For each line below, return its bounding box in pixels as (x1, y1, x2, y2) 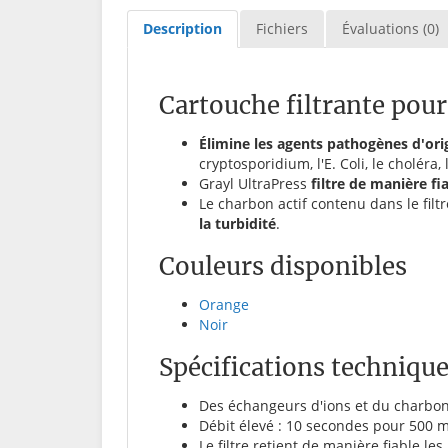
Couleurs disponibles (159, 251, 407, 283)
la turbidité (199, 214, 276, 234)
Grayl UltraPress (199, 174, 311, 194)
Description (143, 19, 222, 39)
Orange (199, 295, 249, 315)
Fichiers (256, 19, 308, 39)
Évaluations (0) (342, 19, 439, 39)
